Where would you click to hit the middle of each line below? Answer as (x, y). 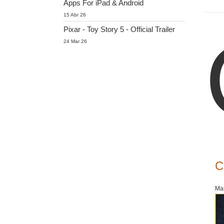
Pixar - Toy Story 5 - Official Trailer (119, 29)
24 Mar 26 (75, 41)
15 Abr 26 (75, 15)
